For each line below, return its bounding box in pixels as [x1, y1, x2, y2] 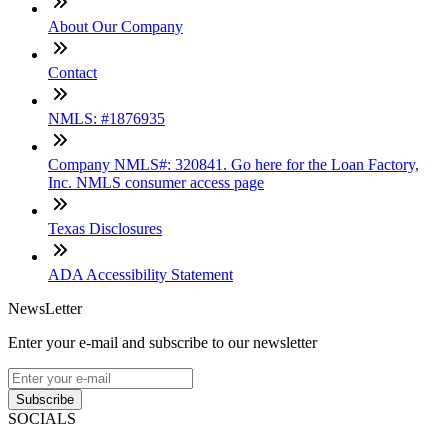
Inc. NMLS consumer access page [48, 174, 264, 192]
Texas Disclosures [48, 220, 162, 238]
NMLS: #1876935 [48, 110, 165, 128]
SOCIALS [8, 410, 76, 428]
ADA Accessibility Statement [48, 266, 233, 284]
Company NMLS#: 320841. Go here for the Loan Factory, [48, 156, 419, 174]
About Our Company [48, 18, 183, 36]
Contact [48, 64, 97, 82]
